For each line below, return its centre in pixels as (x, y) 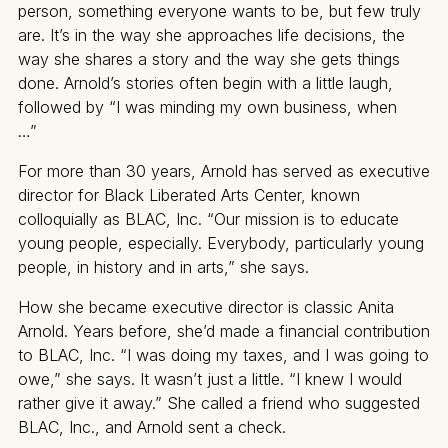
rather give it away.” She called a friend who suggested (219, 403)
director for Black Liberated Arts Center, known (189, 195)
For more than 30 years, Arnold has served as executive (224, 171)
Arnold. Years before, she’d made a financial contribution (224, 331)
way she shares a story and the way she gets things (209, 59)
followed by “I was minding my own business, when (207, 107)
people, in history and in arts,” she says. (163, 267)
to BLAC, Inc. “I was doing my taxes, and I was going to (223, 355)
